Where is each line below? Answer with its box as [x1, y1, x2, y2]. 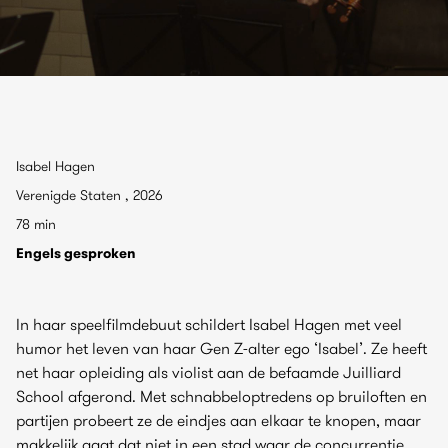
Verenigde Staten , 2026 [16, 186, 163, 204]
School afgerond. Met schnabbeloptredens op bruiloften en [16, 386, 427, 406]
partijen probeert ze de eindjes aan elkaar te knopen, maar [16, 410, 421, 430]
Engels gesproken [16, 244, 136, 262]
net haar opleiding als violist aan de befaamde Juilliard [16, 362, 401, 382]
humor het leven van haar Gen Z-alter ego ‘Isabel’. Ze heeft [16, 338, 427, 358]
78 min [16, 215, 56, 233]
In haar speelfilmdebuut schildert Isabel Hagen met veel [16, 314, 402, 334]
